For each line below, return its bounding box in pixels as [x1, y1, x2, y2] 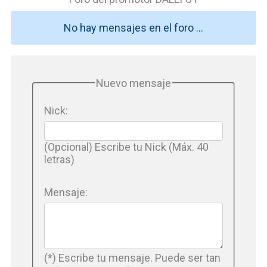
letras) [44, 153, 74, 166]
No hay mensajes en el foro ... [64, 21, 203, 34]
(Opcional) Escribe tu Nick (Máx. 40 [44, 140, 209, 153]
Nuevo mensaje [96, 76, 171, 89]
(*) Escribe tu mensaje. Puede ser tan [44, 252, 221, 265]
